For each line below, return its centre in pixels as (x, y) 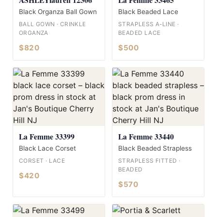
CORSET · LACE (42, 161)
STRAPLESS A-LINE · (149, 24)
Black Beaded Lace (148, 11)
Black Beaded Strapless (155, 148)
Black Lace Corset (47, 148)
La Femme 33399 (47, 136)
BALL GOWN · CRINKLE (53, 24)
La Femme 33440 (146, 136)
